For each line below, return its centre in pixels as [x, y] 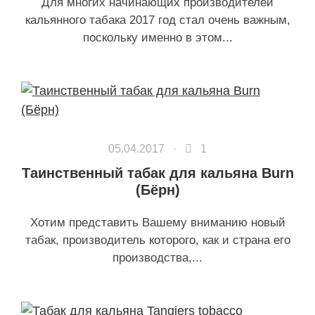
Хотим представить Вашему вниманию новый [157, 223]
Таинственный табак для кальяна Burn [157, 173]
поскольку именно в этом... [157, 38]
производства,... [157, 258]
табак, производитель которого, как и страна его [157, 240]
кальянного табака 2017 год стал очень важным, [157, 20]
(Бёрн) [157, 190]
